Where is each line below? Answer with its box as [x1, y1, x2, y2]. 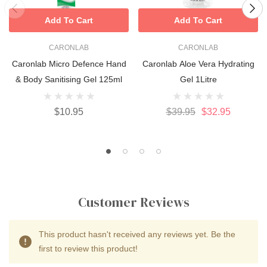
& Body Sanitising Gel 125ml [15, 74, 122, 84]
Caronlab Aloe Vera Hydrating [142, 58, 254, 69]
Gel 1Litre [179, 74, 217, 84]
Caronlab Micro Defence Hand [11, 58, 126, 69]
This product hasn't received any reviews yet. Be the [39, 229, 235, 239]
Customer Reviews [77, 193, 190, 211]
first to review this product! [39, 243, 138, 253]
